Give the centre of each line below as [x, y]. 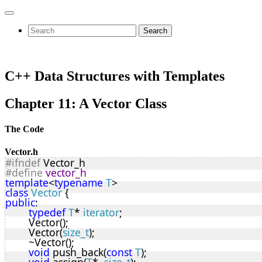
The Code [24, 129]
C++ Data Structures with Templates [115, 76]
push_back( [78, 252]
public [20, 203]
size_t [76, 232]
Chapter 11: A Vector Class [86, 103]
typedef [47, 213]
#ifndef [23, 163]
